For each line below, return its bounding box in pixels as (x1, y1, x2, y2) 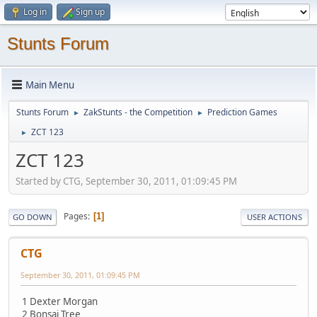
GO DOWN (13, 211, 52, 222)
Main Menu (25, 78, 74, 91)
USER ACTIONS (247, 211, 302, 222)
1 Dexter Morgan (22, 294, 98, 308)
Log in (23, 6, 47, 18)
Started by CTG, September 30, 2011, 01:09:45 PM (16, 174, 237, 188)
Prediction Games (207, 106, 277, 118)
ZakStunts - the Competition (83, 106, 192, 118)
